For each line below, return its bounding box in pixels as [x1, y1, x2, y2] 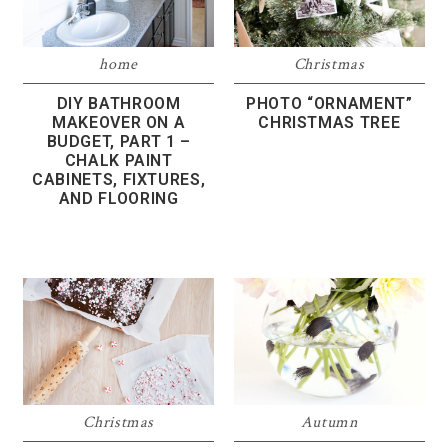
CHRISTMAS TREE [258, 113, 401, 133]
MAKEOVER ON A [51, 112, 186, 132]
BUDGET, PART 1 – [46, 131, 191, 151]
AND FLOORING [58, 188, 179, 208]
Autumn [300, 411, 358, 433]
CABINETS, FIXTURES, [32, 169, 206, 189]
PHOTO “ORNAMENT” [246, 94, 413, 114]
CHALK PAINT [64, 150, 173, 170]
